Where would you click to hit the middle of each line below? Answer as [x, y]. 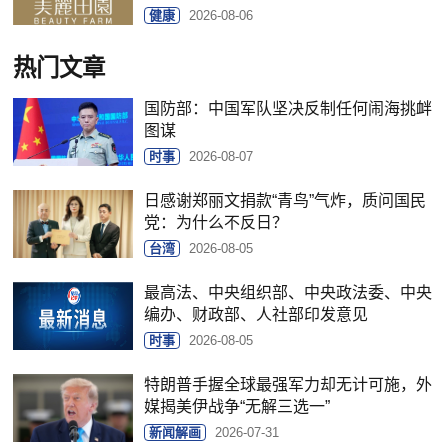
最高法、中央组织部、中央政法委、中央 [288, 292]
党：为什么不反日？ [216, 222]
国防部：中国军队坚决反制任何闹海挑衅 [288, 108]
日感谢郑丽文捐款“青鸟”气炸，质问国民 [285, 200]
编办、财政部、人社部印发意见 [256, 314]
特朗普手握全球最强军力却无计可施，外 [288, 384]
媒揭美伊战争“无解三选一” [237, 406]
